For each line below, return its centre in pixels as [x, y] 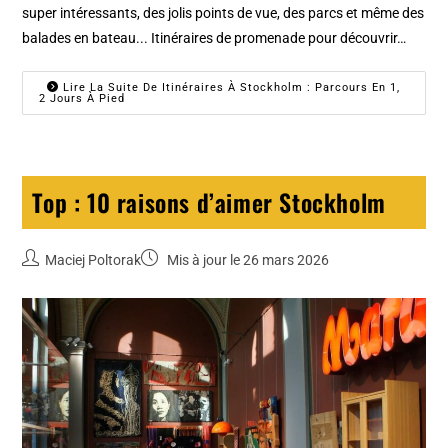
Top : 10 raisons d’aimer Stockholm [209, 201]
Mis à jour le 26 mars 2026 [247, 259]
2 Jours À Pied [82, 98]
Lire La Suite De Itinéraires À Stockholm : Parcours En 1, [230, 87]
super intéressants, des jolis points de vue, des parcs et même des [223, 12]
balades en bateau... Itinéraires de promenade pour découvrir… [214, 37]
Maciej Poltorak [93, 259]
